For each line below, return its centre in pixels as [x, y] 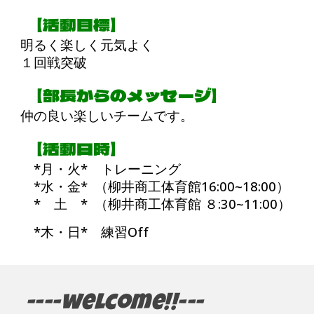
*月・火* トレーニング [101, 169]
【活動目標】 [68, 24]
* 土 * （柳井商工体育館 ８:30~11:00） [156, 204]
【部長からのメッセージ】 [119, 95]
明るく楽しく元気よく [87, 45]
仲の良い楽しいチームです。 [107, 115]
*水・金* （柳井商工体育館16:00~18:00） [155, 186]
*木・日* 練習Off [87, 232]
